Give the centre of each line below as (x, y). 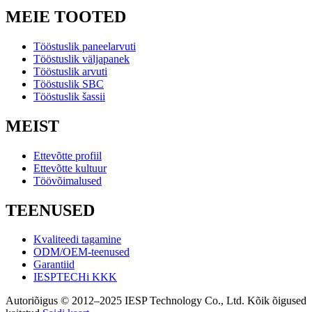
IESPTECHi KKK (75, 277)
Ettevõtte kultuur (70, 168)
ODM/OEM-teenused (81, 252)
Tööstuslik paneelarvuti (85, 46)
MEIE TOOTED (66, 16)
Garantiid (54, 265)
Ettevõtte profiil (68, 155)
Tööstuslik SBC (69, 84)
